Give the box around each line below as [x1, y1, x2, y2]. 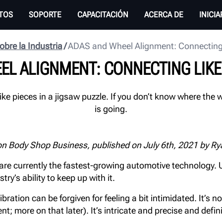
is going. [95, 104, 127, 114]
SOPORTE [29, 10, 61, 19]
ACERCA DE [144, 10, 183, 19]
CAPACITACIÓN [77, 10, 128, 19]
